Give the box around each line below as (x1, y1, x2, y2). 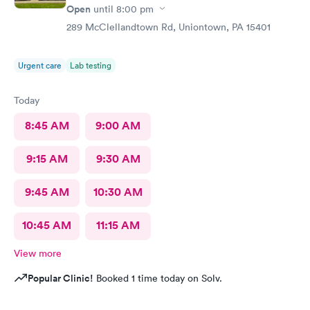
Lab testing (70, 59, 111, 71)
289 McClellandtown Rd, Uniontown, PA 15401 (66, 20, 271, 33)
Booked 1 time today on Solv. (93, 271, 222, 284)
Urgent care (18, 59, 62, 71)
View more (14, 246, 62, 259)
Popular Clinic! (28, 271, 93, 285)
